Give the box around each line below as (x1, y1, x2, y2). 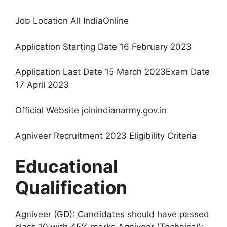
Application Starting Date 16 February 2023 (15, 41, 192, 52)
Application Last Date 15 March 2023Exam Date (15, 67, 210, 78)
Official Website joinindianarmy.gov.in (15, 105, 167, 116)
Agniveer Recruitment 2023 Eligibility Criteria (15, 131, 197, 141)
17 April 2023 (15, 80, 69, 90)
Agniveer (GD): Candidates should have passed (15, 209, 209, 219)
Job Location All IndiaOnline (15, 16, 129, 26)
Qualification (15, 176, 127, 198)
